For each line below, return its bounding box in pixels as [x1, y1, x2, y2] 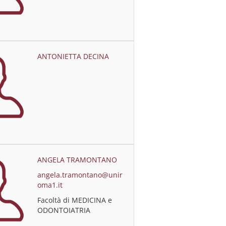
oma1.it [37, 180, 63, 190]
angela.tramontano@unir [37, 170, 123, 180]
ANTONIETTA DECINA [37, 51, 109, 61]
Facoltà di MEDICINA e [37, 195, 112, 205]
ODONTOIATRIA [37, 205, 91, 215]
